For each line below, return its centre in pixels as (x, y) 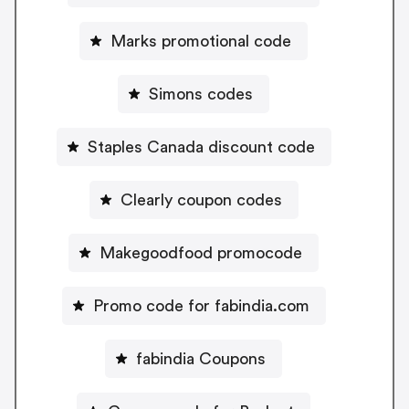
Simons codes (201, 94)
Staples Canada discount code (201, 147)
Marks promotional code (201, 42)
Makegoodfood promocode (201, 253)
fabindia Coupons (201, 359)
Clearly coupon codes (201, 200)
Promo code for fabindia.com (201, 306)
